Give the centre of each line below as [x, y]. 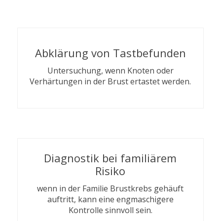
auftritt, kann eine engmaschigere [110, 199]
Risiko [110, 171]
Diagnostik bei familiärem [110, 158]
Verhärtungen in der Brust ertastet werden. [110, 81]
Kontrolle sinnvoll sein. [110, 210]
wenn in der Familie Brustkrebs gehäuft [110, 188]
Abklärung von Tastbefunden [110, 53]
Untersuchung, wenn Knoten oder [110, 71]
